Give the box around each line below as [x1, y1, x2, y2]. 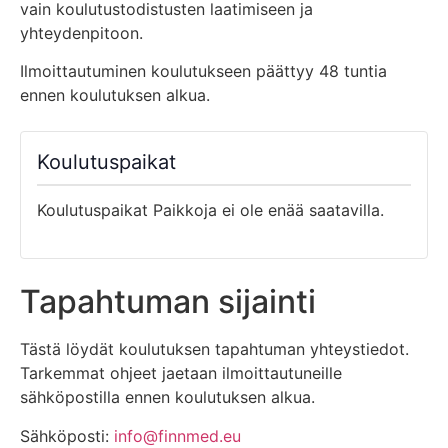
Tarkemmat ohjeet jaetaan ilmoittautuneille [20, 363, 342, 384]
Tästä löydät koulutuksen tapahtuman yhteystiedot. [20, 339, 409, 360]
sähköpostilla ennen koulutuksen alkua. [20, 387, 315, 408]
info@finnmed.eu [114, 425, 241, 446]
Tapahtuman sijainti [20, 282, 316, 322]
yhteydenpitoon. [20, 22, 143, 43]
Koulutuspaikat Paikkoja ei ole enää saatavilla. [37, 200, 384, 221]
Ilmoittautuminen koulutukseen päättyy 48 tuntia [20, 61, 387, 82]
